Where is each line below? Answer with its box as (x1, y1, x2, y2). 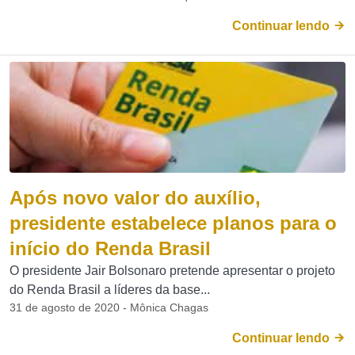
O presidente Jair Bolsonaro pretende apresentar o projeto (10, 264, 335, 277)
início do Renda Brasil (10, 238, 211, 259)
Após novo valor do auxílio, (10, 187, 261, 208)
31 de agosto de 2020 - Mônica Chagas (10, 301, 208, 314)
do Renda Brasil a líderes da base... (10, 283, 210, 296)
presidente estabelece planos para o (10, 212, 337, 234)
